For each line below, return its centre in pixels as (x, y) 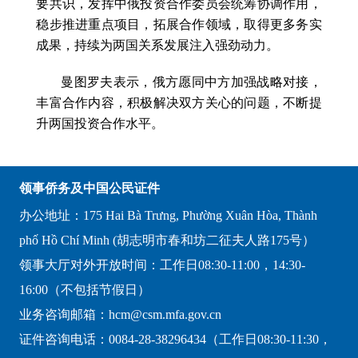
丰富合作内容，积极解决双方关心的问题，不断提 (179, 102)
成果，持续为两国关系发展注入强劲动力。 (158, 45)
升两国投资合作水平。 (100, 123)
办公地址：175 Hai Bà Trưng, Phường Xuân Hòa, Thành (168, 216)
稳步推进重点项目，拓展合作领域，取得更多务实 (179, 24)
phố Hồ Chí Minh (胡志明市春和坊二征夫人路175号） (167, 241)
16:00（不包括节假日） (84, 290)
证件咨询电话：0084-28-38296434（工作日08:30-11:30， (175, 340)
